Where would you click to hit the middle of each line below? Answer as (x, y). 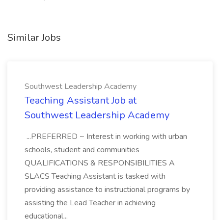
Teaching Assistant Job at (81, 100)
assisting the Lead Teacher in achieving (90, 203)
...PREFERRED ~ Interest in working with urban (106, 137)
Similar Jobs (34, 38)
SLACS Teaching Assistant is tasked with (95, 176)
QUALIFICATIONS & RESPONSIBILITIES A (100, 163)
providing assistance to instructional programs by (107, 190)
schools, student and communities (82, 150)
